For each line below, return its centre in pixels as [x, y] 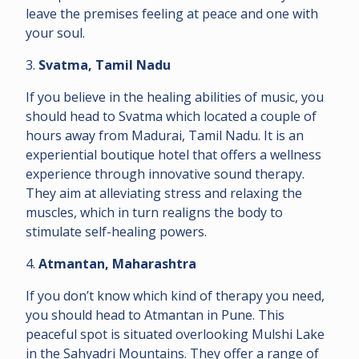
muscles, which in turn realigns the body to [154, 212]
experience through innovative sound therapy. [167, 173]
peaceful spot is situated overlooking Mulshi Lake [175, 334]
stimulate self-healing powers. [116, 231]
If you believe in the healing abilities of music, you [175, 97]
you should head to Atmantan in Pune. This [155, 315]
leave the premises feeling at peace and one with [172, 13]
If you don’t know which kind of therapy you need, [175, 295]
